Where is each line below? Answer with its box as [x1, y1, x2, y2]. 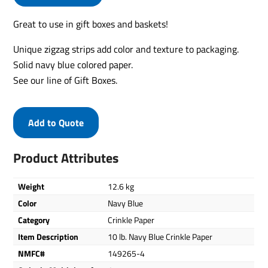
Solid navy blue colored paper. [13, 57, 133, 72]
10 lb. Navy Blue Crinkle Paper [108, 230, 213, 243]
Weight [18, 180, 45, 193]
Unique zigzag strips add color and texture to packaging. [13, 42, 239, 56]
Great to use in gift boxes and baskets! [13, 17, 169, 31]
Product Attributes [13, 148, 119, 168]
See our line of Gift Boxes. [13, 73, 118, 87]
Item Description [18, 230, 79, 243]
